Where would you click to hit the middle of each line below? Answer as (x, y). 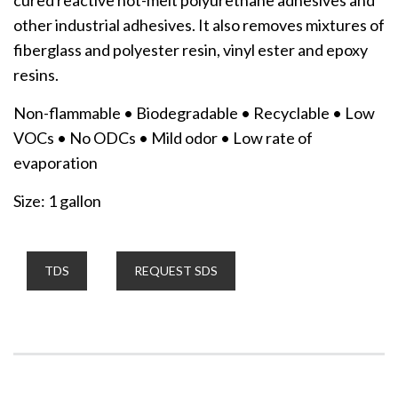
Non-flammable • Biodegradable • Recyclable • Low (194, 112)
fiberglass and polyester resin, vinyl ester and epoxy (191, 49)
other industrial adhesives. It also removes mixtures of (199, 24)
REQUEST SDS (176, 270)
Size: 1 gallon (57, 200)
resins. (36, 74)
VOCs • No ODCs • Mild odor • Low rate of (163, 137)
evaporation (56, 162)
